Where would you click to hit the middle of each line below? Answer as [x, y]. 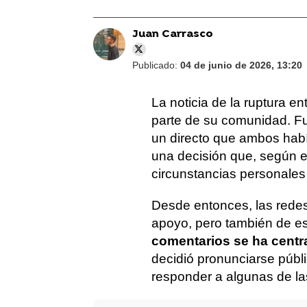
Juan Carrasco [172, 34]
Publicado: [156, 65]
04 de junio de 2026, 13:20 [241, 65]
